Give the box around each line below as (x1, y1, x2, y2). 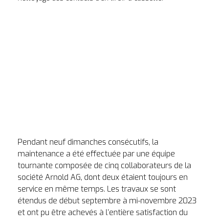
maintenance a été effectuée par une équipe (18, 148, 175, 159)
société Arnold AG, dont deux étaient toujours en (18, 172, 188, 182)
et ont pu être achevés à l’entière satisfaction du (18, 207, 188, 218)
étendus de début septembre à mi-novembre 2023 (18, 195, 197, 206)
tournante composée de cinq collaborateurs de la (18, 160, 191, 171)
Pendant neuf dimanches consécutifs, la (18, 136, 158, 147)
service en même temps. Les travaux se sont (18, 183, 176, 194)
